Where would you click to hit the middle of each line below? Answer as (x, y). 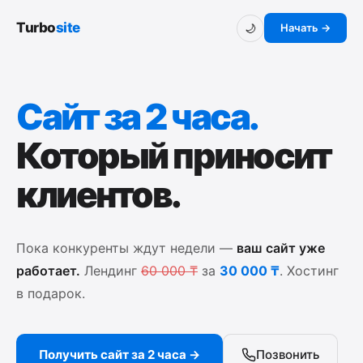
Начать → (305, 28)
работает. (48, 271)
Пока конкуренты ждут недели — (126, 248)
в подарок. (51, 293)
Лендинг (111, 271)
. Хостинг (309, 271)
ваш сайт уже (281, 248)
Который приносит (173, 156)
